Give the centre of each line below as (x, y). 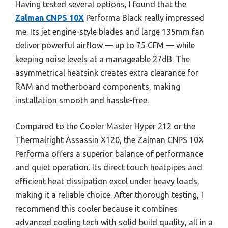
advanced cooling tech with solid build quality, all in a (114, 222)
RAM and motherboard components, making (98, 86)
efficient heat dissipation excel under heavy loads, (107, 181)
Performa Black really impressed (144, 18)
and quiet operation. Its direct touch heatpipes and (109, 167)
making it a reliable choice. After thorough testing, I (109, 195)
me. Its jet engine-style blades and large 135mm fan (110, 31)
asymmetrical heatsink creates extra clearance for (107, 73)
